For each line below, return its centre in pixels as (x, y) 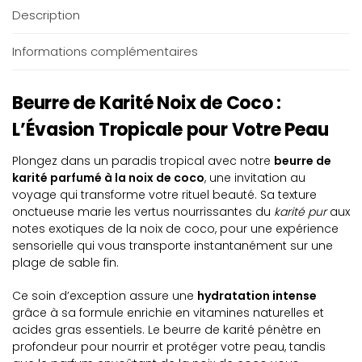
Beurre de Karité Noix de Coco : (147, 103)
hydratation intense (257, 295)
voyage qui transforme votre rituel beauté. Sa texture (164, 195)
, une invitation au (255, 178)
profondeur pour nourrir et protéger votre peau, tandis (169, 346)
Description (46, 15)
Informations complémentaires (105, 52)
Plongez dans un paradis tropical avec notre (143, 161)
